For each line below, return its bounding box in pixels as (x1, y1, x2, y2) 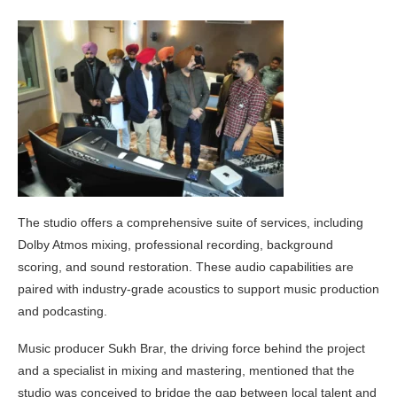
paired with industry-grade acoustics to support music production (18, 282, 379, 297)
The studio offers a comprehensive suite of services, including (18, 215, 363, 230)
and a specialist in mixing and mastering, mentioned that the (18, 363, 354, 378)
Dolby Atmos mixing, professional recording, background (18, 237, 333, 253)
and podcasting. (18, 304, 107, 319)
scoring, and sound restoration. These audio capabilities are (18, 260, 354, 275)
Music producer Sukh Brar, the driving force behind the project (18, 341, 365, 356)
